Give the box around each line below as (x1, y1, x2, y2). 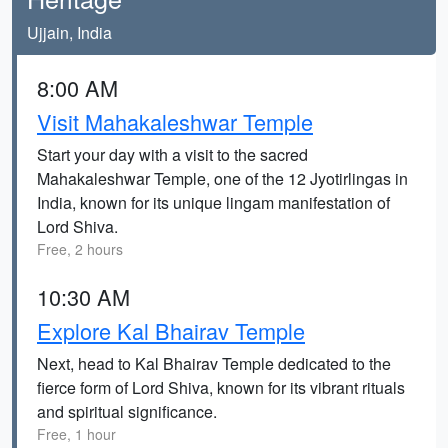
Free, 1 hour (37, 424, 116, 444)
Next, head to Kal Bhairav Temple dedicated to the (37, 352, 391, 375)
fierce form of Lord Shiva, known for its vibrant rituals (37, 376, 405, 399)
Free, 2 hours (37, 239, 123, 259)
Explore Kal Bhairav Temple (37, 315, 305, 346)
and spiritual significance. (37, 400, 217, 423)
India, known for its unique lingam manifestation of (37, 191, 390, 214)
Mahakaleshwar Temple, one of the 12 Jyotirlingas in (37, 167, 408, 190)
